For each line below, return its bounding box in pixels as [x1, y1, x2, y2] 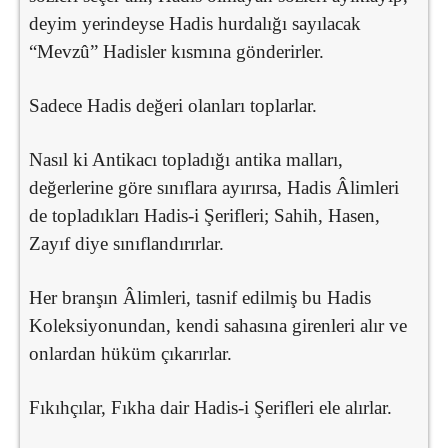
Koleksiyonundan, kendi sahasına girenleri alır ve [29, 314, 407, 336]
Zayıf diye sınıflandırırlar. [29, 232, 224, 254]
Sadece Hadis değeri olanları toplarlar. [29, 94, 317, 116]
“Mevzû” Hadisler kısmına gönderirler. [29, 40, 324, 62]
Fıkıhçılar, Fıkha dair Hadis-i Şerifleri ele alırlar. [29, 396, 392, 418]
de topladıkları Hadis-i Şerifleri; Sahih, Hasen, [29, 204, 380, 226]
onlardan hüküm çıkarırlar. [29, 342, 232, 364]
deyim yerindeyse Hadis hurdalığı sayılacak [29, 12, 361, 34]
